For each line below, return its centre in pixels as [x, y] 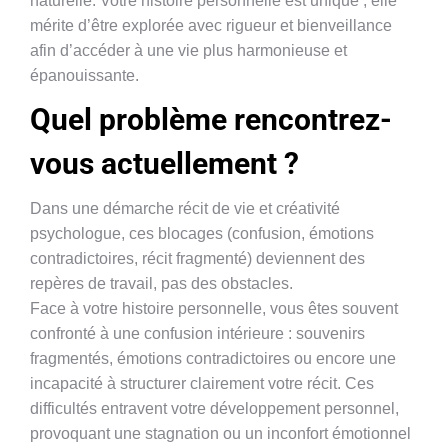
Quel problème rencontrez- [211, 119]
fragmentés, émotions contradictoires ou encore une [213, 358]
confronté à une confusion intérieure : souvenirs [197, 333]
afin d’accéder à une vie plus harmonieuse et [188, 50]
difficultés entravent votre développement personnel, [214, 408]
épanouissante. [84, 75]
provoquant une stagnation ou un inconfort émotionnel [220, 433]
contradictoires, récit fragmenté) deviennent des [197, 258]
